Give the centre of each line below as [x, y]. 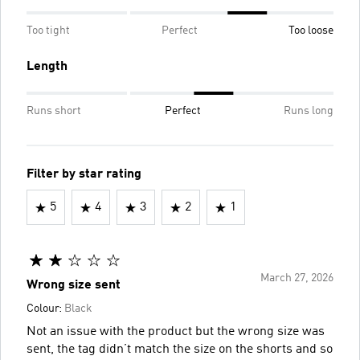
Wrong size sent [74, 285]
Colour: [45, 309]
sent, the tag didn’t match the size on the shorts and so [180, 350]
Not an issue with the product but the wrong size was [176, 332]
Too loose [311, 31]
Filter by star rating [84, 174]
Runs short [54, 111]
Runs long [309, 111]
